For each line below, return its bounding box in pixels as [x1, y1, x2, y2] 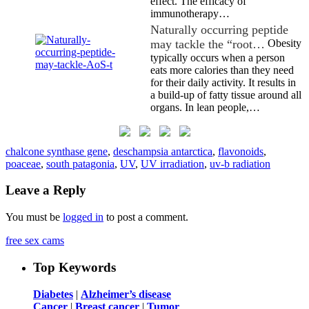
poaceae [6, 157, 41, 170]
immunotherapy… [150, 7, 230, 19]
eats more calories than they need [150, 63, 294, 76]
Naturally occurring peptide [150, 22, 288, 37]
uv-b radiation [210, 157, 270, 170]
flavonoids [218, 145, 263, 157]
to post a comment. [103, 211, 188, 223]
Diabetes [33, 288, 73, 300]
